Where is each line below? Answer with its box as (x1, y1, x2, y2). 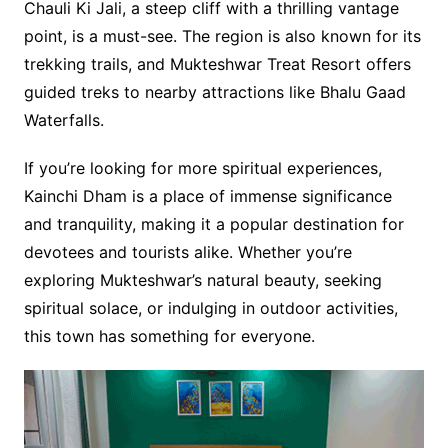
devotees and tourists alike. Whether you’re (23, 242, 352, 263)
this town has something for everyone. (23, 326, 315, 347)
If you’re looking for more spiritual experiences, (23, 158, 382, 179)
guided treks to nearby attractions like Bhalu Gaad (23, 82, 406, 103)
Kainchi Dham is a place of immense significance (23, 186, 392, 207)
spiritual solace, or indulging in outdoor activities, (23, 298, 398, 319)
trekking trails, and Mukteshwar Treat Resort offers (23, 54, 411, 75)
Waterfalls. (23, 110, 104, 131)
